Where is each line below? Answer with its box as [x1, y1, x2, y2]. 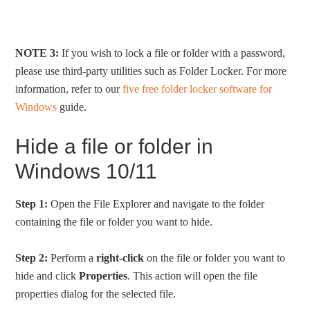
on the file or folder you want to [144, 252, 286, 264]
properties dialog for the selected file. [15, 288, 176, 300]
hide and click [15, 270, 80, 282]
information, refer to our [15, 83, 123, 95]
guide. [57, 101, 87, 113]
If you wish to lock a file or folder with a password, [59, 47, 286, 59]
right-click [96, 252, 145, 264]
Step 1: [15, 198, 48, 210]
